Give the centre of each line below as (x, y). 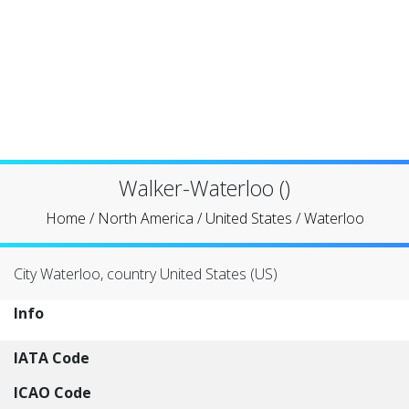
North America (145, 218)
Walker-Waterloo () (204, 188)
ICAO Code (52, 393)
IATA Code (52, 358)
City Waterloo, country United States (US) (146, 274)
